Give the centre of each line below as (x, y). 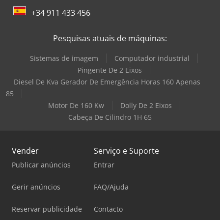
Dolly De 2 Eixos (146, 106)
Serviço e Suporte (126, 151)
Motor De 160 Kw (76, 106)
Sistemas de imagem (64, 58)
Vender (25, 151)
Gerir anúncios (36, 187)
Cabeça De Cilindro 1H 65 (110, 117)
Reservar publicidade (47, 209)
